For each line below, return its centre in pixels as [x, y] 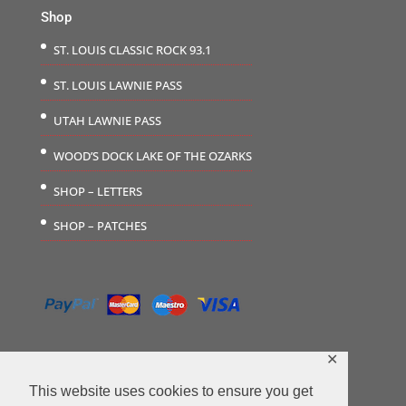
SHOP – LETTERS [97, 191]
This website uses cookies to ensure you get [171, 391]
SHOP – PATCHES [100, 226]
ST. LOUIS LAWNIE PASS [117, 86]
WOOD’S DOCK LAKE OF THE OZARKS [152, 155]
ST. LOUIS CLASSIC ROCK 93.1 [132, 50]
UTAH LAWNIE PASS [107, 121]
